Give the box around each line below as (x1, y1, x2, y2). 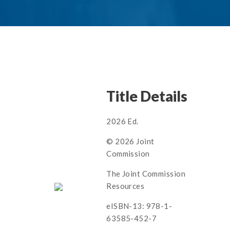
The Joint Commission (106, 169, 185, 178)
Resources (106, 181, 145, 190)
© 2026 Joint (106, 137, 155, 146)
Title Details (106, 87, 188, 105)
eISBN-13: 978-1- (106, 201, 172, 210)
